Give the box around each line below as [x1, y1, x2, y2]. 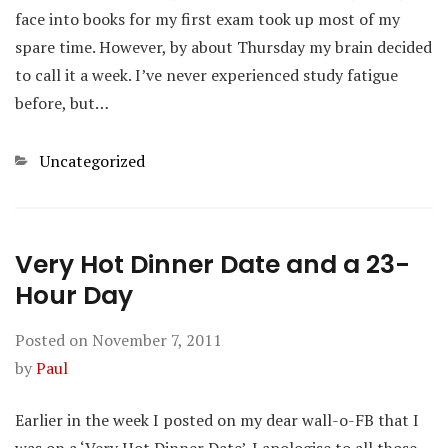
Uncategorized [40, 150, 145, 172]
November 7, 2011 [92, 329, 222, 351]
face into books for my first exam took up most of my [15, 8, 400, 30]
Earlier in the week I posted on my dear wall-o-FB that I [15, 409, 419, 431]
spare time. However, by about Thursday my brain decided [15, 36, 432, 58]
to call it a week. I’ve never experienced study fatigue [15, 64, 398, 86]
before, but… [15, 92, 109, 114]
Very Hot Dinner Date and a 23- [15, 247, 410, 282]
